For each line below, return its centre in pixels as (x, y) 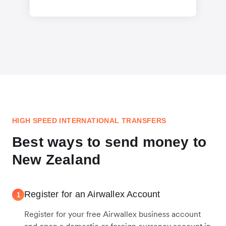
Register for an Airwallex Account (92, 194)
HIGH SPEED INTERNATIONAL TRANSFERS (89, 121)
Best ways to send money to (109, 142)
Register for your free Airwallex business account (112, 214)
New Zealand (56, 160)
